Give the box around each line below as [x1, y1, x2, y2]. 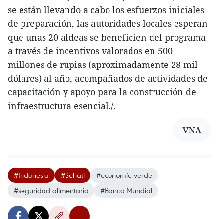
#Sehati [61, 170, 85, 180]
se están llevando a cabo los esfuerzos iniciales [8, 4, 204, 16]
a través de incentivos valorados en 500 [8, 45, 173, 57]
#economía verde [96, 170, 152, 180]
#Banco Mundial [100, 185, 152, 195]
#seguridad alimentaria [14, 185, 88, 195]
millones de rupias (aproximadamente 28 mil [8, 59, 197, 70]
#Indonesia [14, 170, 49, 180]
